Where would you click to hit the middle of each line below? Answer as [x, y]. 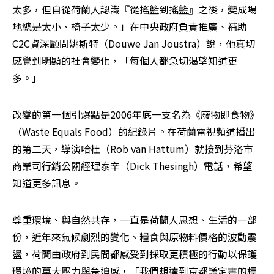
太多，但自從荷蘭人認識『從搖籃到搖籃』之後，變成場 [135, 9]
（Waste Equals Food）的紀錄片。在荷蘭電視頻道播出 [134, 132]
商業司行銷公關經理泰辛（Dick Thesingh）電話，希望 [132, 166]
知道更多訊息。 [48, 183]
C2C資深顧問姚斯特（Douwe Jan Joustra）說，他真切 [134, 44]
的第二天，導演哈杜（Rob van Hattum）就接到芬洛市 [133, 149]
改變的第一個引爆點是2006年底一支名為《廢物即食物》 [136, 115]
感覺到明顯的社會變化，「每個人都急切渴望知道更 [125, 61]
